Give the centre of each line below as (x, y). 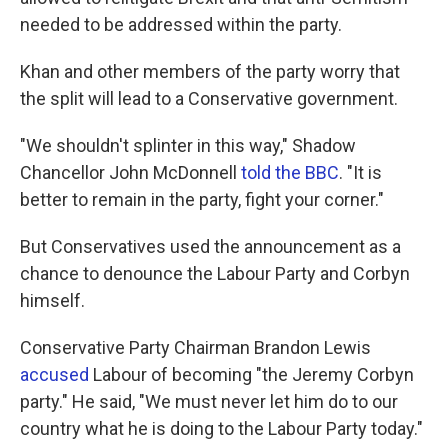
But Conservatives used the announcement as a (210, 246)
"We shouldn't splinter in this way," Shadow (188, 145)
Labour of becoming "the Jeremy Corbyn (251, 374)
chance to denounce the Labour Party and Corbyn (215, 273)
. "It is (360, 172)
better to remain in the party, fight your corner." (202, 199)
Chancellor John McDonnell (130, 172)
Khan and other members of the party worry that (210, 71)
